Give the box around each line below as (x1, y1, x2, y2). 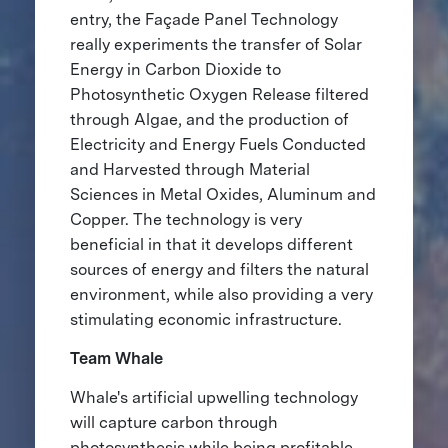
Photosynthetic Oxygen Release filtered (69, 84, 369, 104)
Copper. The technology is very (69, 209, 302, 229)
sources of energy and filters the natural (69, 259, 369, 279)
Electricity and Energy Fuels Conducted (69, 134, 366, 154)
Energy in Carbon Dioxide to (69, 59, 281, 79)
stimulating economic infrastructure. (69, 309, 342, 329)
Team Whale (69, 348, 163, 368)
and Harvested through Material (69, 159, 310, 179)
